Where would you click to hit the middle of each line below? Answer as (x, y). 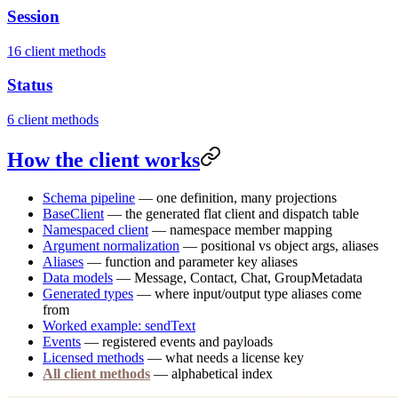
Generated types (88, 293)
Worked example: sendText (119, 325)
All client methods (96, 373)
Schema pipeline (89, 197)
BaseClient (73, 213)
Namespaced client (96, 229)
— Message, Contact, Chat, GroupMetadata (238, 277)
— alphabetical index (211, 373)
